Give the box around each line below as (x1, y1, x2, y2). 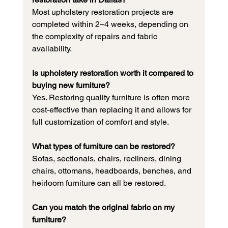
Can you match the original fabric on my (32, 203, 177, 213)
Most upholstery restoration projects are (32, 7, 176, 17)
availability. (32, 44, 72, 54)
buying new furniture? (32, 80, 110, 91)
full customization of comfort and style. (32, 117, 169, 127)
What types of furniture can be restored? (32, 141, 175, 152)
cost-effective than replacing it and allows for (32, 105, 193, 115)
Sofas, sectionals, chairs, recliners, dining (32, 154, 183, 164)
